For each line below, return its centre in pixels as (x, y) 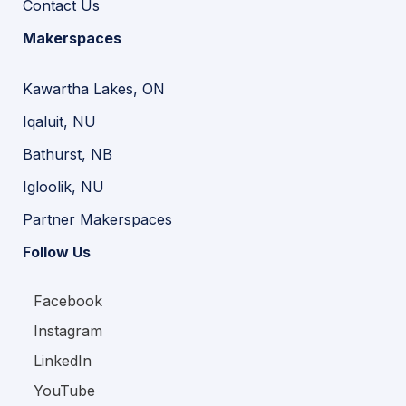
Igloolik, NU (63, 187)
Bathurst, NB (68, 154)
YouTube (64, 391)
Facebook (68, 301)
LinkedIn (63, 361)
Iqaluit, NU (59, 121)
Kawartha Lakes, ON (94, 89)
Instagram (68, 331)
